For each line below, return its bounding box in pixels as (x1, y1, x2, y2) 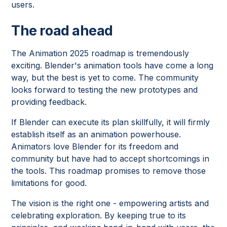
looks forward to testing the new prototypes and (11, 84, 198, 95)
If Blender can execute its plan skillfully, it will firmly (11, 117, 210, 127)
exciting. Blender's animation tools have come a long (11, 60, 214, 70)
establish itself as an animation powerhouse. (11, 129, 181, 139)
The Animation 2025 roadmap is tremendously (11, 48, 190, 58)
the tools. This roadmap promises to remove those (11, 165, 206, 176)
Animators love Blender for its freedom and (11, 141, 179, 152)
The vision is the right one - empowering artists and (11, 198, 209, 208)
